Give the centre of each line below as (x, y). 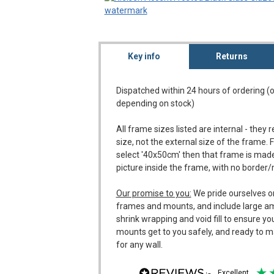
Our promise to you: (154, 194)
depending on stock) (155, 104)
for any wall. (139, 245)
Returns (232, 57)
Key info (144, 57)
